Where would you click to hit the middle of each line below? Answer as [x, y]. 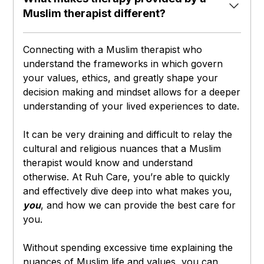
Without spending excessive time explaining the [128, 248]
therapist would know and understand [108, 163]
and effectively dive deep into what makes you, [128, 191]
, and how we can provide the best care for [138, 205]
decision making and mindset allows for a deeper [132, 92]
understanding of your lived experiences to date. [131, 106]
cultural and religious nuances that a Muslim [122, 149]
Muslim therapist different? [95, 14]
